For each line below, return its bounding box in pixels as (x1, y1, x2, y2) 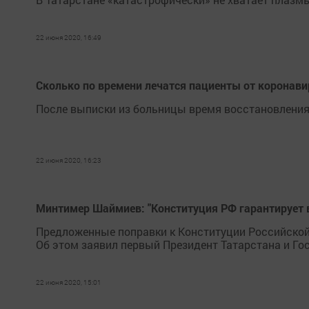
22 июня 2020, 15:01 (36, 278, 101, 287)
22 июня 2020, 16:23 (36, 156, 101, 165)
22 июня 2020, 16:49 (36, 33, 101, 42)
